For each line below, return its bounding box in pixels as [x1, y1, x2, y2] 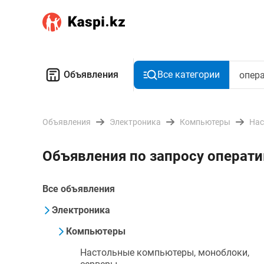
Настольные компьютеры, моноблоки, [80, 247, 249, 258]
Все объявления [42, 183, 115, 194]
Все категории [157, 69, 220, 80]
